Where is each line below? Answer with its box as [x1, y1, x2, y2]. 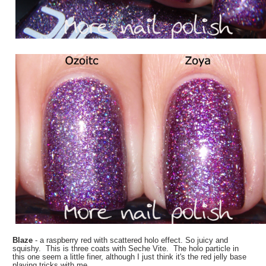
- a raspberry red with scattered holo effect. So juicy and [35, 235, 229, 245]
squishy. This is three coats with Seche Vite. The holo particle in [12, 243, 239, 253]
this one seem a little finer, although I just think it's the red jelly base [12, 252, 247, 261]
